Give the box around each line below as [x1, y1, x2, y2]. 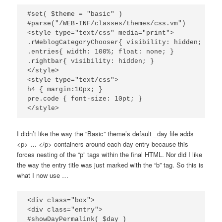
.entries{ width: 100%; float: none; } [27, 48, 174, 56]
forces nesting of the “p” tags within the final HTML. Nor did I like [17, 150, 203, 160]
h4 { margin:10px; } [27, 86, 103, 94]
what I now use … [17, 170, 69, 180]
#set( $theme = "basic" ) [27, 10, 123, 18]
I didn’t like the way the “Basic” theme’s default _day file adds [17, 129, 194, 139]
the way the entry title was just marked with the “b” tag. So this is [17, 160, 204, 170]
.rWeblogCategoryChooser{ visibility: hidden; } [27, 39, 210, 47]
